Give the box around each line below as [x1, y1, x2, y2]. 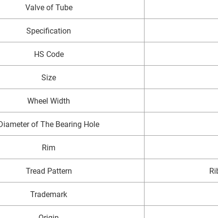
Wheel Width [27, 95, 70, 106]
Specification [26, 25, 71, 36]
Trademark [30, 189, 67, 200]
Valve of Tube [25, 2, 73, 13]
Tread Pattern [25, 165, 72, 176]
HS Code [34, 49, 64, 59]
